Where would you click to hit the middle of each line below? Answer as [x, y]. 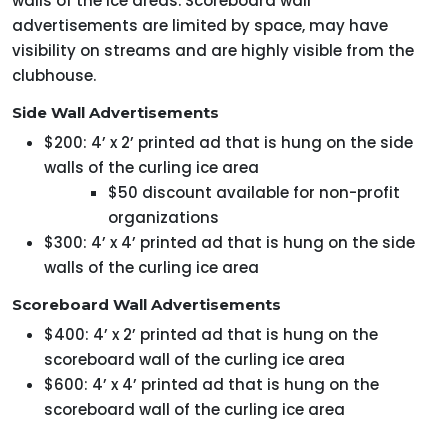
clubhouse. [54, 76]
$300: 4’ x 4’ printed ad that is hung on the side [229, 243]
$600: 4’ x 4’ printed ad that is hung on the [211, 385]
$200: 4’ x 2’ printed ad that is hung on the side [228, 143]
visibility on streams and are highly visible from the [213, 51]
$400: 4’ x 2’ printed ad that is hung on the [211, 335]
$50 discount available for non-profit [254, 193]
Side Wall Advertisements [115, 113]
